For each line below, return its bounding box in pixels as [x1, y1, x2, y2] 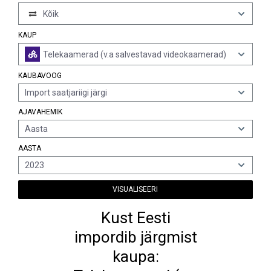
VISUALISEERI [113, 185, 158, 194]
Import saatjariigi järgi [25, 88, 107, 97]
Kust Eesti [100, 209, 171, 227]
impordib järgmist [74, 228, 197, 246]
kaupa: [112, 247, 159, 266]
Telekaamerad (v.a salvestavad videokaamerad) [43, 49, 226, 59]
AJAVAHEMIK [18, 108, 62, 116]
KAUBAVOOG [18, 71, 62, 80]
